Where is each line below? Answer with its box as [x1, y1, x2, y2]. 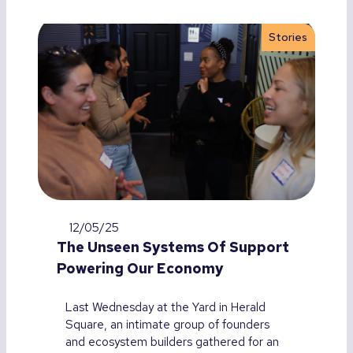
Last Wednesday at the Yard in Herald [65, 299, 266, 316]
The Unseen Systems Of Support [57, 238, 289, 257]
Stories [269, 30, 308, 45]
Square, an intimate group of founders [65, 317, 269, 333]
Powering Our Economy [57, 259, 224, 278]
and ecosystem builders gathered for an [65, 334, 279, 351]
